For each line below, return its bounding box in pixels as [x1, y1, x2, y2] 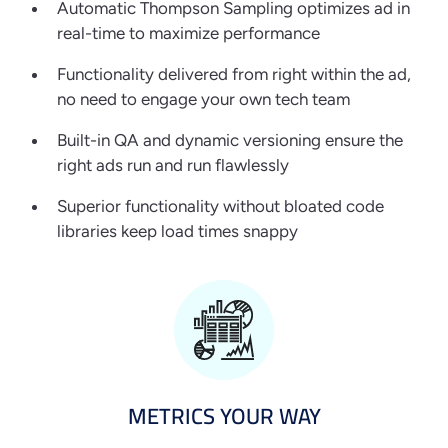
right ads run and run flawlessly [57, 155, 289, 176]
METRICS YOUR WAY [127, 395, 321, 438]
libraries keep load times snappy [57, 221, 298, 242]
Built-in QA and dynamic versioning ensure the [57, 130, 403, 151]
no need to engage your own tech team [57, 89, 350, 110]
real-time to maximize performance [57, 23, 320, 44]
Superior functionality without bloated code [57, 196, 384, 217]
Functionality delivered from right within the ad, [57, 64, 411, 85]
